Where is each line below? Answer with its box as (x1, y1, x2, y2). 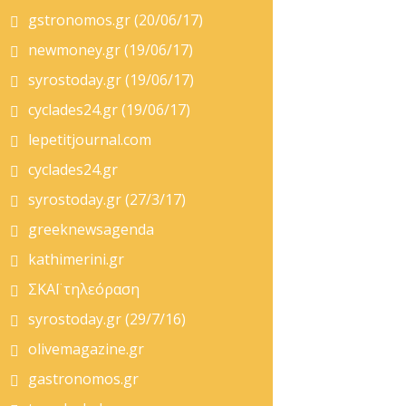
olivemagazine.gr (28, 339, 144, 359)
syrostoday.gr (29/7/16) (28, 309, 186, 329)
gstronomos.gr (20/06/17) (28, 10, 203, 30)
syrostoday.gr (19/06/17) (28, 70, 194, 90)
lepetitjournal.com (28, 130, 151, 150)
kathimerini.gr (28, 249, 124, 269)
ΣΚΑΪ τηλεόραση (28, 279, 140, 299)
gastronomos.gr (28, 369, 139, 389)
